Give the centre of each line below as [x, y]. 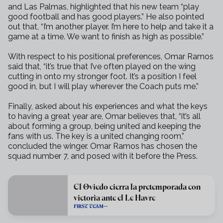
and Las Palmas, [39, 7]
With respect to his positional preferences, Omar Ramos [111, 56]
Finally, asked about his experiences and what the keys [108, 106]
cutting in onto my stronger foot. [69, 76]
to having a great [40, 116]
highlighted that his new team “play [135, 7]
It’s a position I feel [163, 76]
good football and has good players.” [77, 17]
